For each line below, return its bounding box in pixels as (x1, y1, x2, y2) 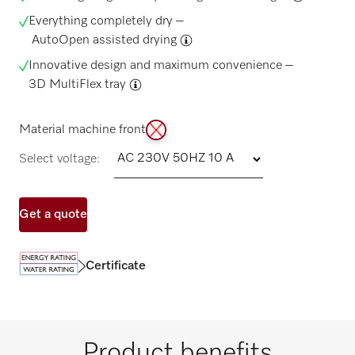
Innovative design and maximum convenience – (28, 59, 293, 72)
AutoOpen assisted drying (31, 33, 177, 47)
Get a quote (19, 208, 87, 221)
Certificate (85, 260, 146, 273)
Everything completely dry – (28, 14, 184, 28)
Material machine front (19, 123, 146, 136)
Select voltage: (19, 152, 100, 166)
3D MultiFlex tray (28, 78, 126, 91)
